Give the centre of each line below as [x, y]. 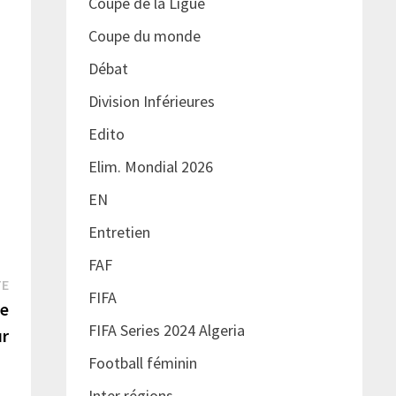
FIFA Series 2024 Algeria [168, 331]
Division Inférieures [151, 102]
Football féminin [142, 363]
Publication [45, 283]
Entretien [119, 232]
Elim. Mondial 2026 [150, 167]
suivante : [39, 307]
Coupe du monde [144, 36]
